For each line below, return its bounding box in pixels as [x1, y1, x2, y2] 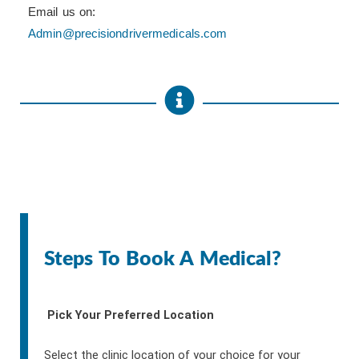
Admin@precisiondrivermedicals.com [28, 26, 228, 41]
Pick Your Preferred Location [44, 308, 214, 323]
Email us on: [28, 5, 96, 19]
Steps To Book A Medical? [44, 249, 282, 270]
